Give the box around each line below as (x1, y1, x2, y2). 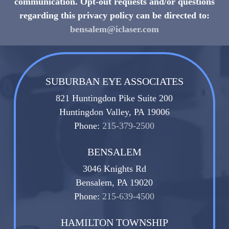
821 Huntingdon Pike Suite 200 (56, 93, 173, 103)
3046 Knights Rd (82, 163, 146, 174)
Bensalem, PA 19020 (76, 177, 153, 188)
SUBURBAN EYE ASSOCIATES (45, 75, 184, 87)
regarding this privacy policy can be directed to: (19, 10, 210, 21)
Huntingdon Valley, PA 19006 (59, 106, 170, 117)
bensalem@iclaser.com (70, 24, 159, 35)
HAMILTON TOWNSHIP (60, 216, 168, 228)
